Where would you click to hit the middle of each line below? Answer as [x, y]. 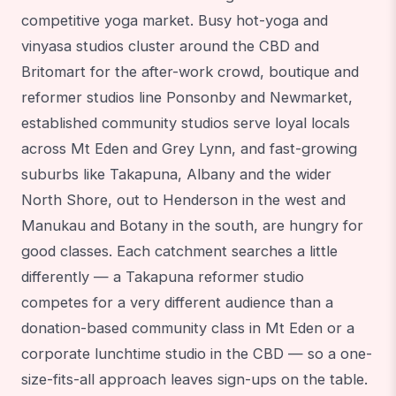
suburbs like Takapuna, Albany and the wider [176, 174]
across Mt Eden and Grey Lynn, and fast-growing [189, 148]
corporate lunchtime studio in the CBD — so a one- [197, 353]
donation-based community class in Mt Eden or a [188, 327]
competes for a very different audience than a [177, 302]
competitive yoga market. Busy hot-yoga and [175, 20]
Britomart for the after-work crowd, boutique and [190, 71]
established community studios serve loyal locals [186, 122]
